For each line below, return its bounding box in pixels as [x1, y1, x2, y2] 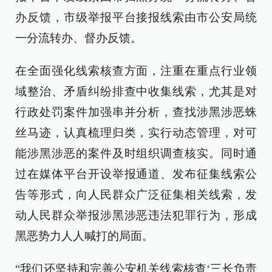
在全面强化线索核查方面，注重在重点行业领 [15, 64, 257, 77]
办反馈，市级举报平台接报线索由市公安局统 [15, 11, 257, 24]
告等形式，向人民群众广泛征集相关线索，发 [15, 188, 257, 201]
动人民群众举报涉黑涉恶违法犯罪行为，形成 [15, 209, 257, 222]
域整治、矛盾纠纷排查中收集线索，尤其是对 [15, 85, 257, 98]
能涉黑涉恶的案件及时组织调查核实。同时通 [15, 147, 257, 160]
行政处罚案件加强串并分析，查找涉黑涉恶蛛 [15, 106, 257, 118]
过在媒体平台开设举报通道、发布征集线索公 [15, 168, 257, 180]
